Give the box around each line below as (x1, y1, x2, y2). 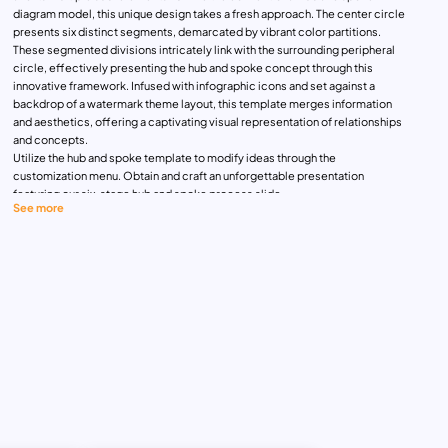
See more (12, 200, 64, 214)
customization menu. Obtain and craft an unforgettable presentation (12, 169, 364, 183)
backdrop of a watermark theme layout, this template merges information (12, 97, 392, 111)
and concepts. (12, 133, 88, 147)
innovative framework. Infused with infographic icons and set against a (12, 79, 375, 93)
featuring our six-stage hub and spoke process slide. (12, 187, 284, 201)
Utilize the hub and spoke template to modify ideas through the (12, 151, 336, 165)
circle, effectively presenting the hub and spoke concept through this (12, 61, 373, 75)
